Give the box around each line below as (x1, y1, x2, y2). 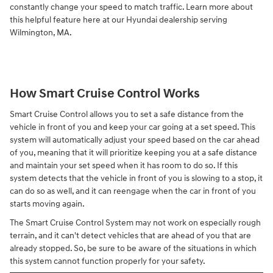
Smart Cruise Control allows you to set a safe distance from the (10, 109, 244, 119)
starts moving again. (10, 199, 85, 209)
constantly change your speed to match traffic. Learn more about (10, 1, 253, 12)
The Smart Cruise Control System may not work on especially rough (10, 218, 261, 228)
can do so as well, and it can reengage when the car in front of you (10, 186, 256, 196)
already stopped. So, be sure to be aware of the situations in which (10, 243, 257, 253)
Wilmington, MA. (10, 27, 72, 38)
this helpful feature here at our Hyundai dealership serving (10, 14, 227, 25)
